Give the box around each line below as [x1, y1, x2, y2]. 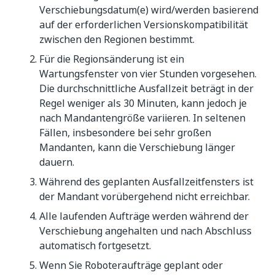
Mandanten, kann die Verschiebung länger [39, 140, 235, 155]
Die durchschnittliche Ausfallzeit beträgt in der [39, 81, 254, 96]
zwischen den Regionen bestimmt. [39, 32, 195, 47]
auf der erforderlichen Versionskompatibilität [39, 17, 248, 32]
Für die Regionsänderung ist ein [39, 52, 184, 66]
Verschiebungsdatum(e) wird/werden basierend [39, 2, 258, 17]
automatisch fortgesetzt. [39, 238, 151, 253]
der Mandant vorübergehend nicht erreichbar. [39, 189, 250, 204]
